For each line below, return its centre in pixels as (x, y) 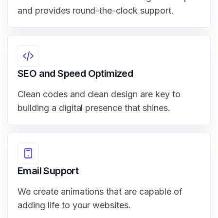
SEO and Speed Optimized (75, 74)
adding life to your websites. (74, 205)
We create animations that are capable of (100, 192)
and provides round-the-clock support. (96, 11)
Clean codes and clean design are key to (99, 94)
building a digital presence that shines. (94, 108)
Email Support (48, 171)
